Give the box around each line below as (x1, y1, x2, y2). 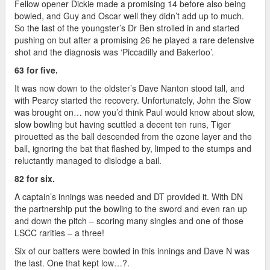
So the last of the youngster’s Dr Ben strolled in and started (14, 21, 239, 34)
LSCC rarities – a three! (14, 226, 104, 239)
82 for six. (14, 172, 55, 184)
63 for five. (14, 63, 58, 76)
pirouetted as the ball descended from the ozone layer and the (14, 130, 252, 142)
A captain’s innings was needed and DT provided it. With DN (14, 190, 243, 202)
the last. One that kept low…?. (14, 256, 130, 269)
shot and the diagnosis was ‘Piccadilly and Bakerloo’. (14, 45, 214, 58)
